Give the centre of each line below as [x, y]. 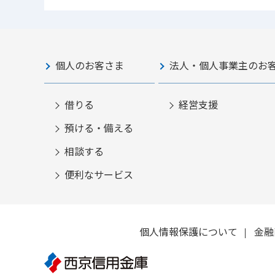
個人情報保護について [188, 231]
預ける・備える [99, 127]
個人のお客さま [90, 65]
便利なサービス [99, 174]
